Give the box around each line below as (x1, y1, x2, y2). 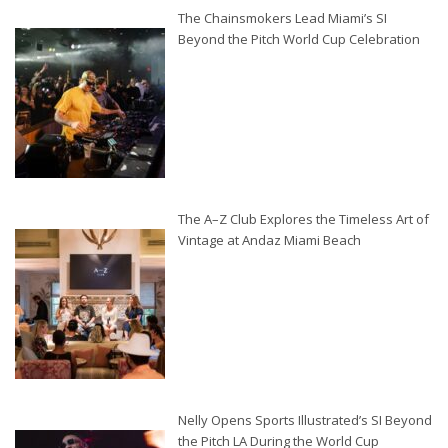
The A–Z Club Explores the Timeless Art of (178, 210, 429, 229)
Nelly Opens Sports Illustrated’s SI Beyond (178, 411, 432, 430)
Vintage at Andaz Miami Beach (178, 231, 361, 250)
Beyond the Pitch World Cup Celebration (178, 30, 420, 49)
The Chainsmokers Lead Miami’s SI (178, 9, 387, 28)
